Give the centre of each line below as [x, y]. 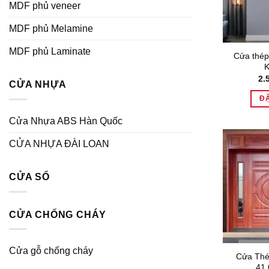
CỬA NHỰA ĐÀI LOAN [59, 144]
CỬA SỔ [29, 177]
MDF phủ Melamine [51, 29]
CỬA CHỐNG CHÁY [58, 214]
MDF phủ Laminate [50, 52]
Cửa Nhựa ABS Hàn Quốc [66, 121]
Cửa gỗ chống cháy [51, 251]
